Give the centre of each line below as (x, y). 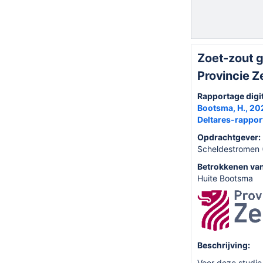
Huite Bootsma (225, 178)
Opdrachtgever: (229, 137)
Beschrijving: (224, 245)
